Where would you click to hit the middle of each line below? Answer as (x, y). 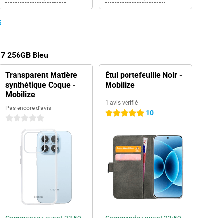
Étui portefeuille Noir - (143, 75)
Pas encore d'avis (28, 108)
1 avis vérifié (121, 103)
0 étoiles (18, 118)
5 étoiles (117, 113)
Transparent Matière (41, 75)
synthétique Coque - (40, 85)
